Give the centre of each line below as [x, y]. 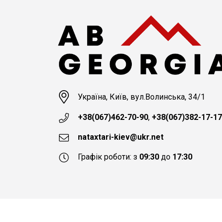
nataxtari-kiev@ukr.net [120, 137]
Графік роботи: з [108, 157]
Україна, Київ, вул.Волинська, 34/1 [141, 97]
